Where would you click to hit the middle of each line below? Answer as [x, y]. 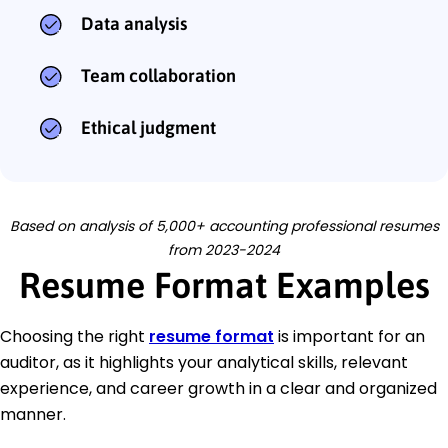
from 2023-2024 [224, 250]
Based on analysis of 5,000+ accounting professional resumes [224, 226]
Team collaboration [158, 76]
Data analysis [134, 24]
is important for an [349, 337]
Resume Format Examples [224, 285]
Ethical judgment [148, 128]
